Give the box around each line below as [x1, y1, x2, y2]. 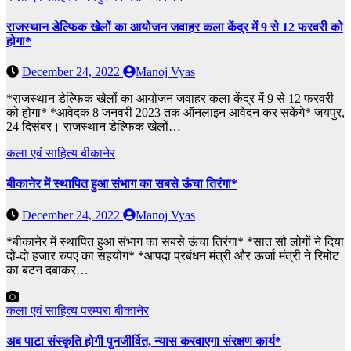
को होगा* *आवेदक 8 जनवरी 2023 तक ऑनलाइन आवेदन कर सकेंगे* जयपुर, [6, 106, 345, 120]
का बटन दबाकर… [6, 262, 89, 277]
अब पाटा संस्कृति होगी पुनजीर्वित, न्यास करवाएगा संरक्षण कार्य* [6, 334, 281, 348]
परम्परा [81, 303, 114, 317]
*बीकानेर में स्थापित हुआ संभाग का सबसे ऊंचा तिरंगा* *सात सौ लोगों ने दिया [6, 234, 344, 248]
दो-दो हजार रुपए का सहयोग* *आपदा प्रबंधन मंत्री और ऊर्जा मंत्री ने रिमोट [6, 248, 339, 262]
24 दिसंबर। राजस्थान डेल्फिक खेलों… [6, 120, 181, 134]
